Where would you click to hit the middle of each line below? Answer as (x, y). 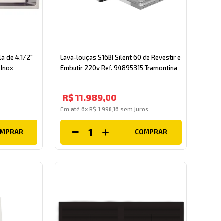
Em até (71, 108)
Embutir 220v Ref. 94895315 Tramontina (118, 67)
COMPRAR (151, 132)
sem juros (133, 108)
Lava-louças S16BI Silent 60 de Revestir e (120, 57)
